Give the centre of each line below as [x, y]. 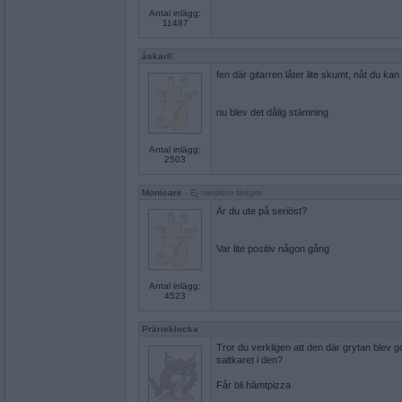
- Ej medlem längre [222, 192]
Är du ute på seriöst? [262, 211]
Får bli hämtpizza [253, 385]
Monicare [162, 192]
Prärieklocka [170, 329]
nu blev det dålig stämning [272, 112]
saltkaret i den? [249, 360]
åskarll [157, 56]
